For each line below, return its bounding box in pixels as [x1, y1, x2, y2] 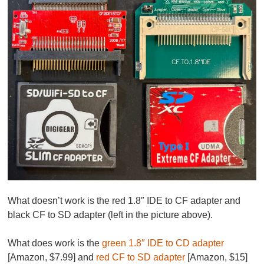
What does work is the [8, 238, 103, 249]
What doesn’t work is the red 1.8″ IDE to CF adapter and [8, 196, 241, 206]
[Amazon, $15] [185, 252, 248, 263]
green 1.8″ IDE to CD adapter [102, 238, 225, 249]
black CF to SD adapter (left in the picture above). [8, 210, 213, 220]
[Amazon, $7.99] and [8, 252, 97, 263]
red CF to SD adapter [96, 252, 186, 263]
